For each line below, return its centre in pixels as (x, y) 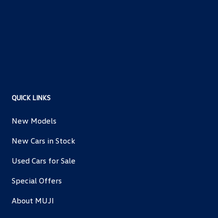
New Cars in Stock (43, 140)
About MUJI (33, 200)
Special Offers (37, 180)
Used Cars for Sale (44, 160)
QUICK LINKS (31, 97)
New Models (34, 120)
